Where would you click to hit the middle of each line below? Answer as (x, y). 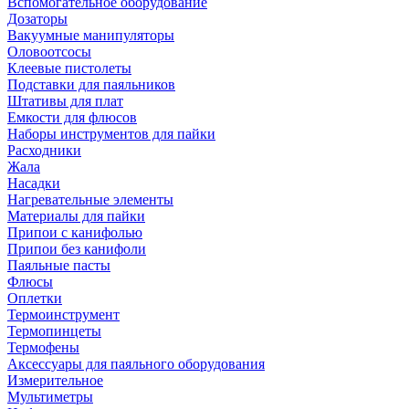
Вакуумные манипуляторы (91, 35)
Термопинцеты (54, 331)
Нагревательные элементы (90, 199)
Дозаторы (37, 19)
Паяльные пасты (59, 265)
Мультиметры (50, 397)
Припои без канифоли (77, 249)
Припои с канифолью (75, 232)
